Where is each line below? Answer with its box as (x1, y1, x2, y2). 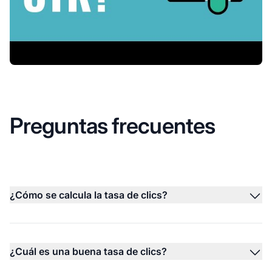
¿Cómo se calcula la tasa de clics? (10, 188, 168, 201)
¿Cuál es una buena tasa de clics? (10, 245, 167, 257)
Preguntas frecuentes (10, 112, 215, 139)
